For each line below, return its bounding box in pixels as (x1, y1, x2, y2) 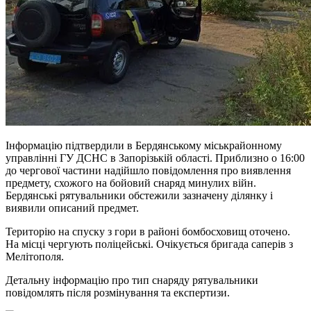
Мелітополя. (6, 250, 64, 262)
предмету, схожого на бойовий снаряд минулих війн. (6, 176, 256, 189)
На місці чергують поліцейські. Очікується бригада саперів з (6, 237, 293, 250)
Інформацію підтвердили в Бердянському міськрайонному (6, 139, 282, 151)
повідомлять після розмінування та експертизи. (6, 286, 230, 299)
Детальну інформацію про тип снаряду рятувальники (6, 274, 258, 286)
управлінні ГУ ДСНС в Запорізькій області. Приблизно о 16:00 (6, 151, 305, 164)
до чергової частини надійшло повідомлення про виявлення (6, 164, 291, 176)
